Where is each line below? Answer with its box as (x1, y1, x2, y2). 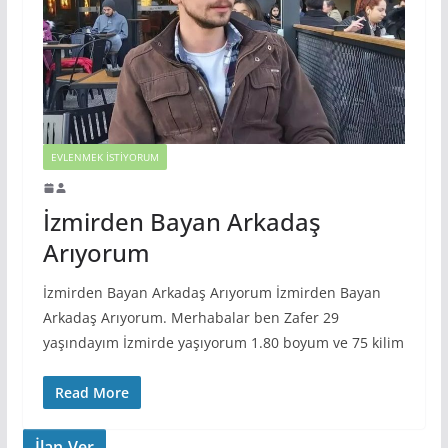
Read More (54, 382, 129, 402)
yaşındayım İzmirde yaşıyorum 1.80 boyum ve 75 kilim (42, 332, 404, 352)
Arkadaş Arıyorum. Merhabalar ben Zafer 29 (42, 307, 339, 327)
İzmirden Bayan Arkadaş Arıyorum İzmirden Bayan (42, 282, 381, 302)
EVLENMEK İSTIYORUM (50, 149, 159, 164)
